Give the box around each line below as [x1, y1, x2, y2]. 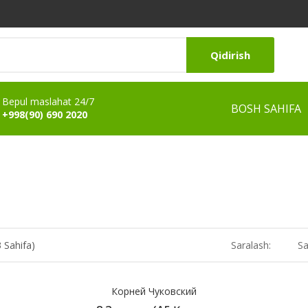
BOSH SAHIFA [231, 101, 301, 116]
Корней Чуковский [111, 285, 197, 298]
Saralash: [231, 238, 272, 252]
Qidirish [210, 47, 250, 62]
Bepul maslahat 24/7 [2, 95, 94, 108]
